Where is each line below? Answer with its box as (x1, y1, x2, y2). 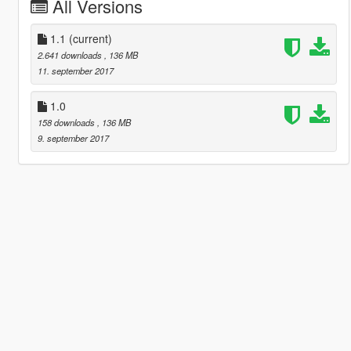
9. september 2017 (37, 131, 109, 144)
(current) (68, 30, 112, 46)
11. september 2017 (37, 63, 114, 77)
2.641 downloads (37, 48, 104, 61)
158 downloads (37, 115, 97, 128)
